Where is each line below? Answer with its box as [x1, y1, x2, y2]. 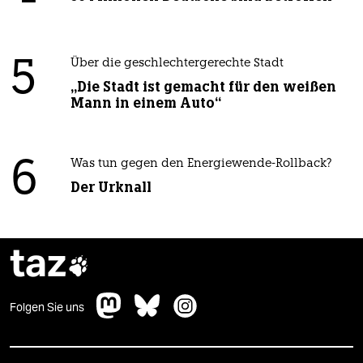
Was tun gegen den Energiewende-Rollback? [70, 158, 332, 171]
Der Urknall [70, 178, 152, 197]
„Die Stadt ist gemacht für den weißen [70, 78, 336, 96]
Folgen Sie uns [10, 300, 84, 315]
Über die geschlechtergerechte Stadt [70, 58, 284, 70]
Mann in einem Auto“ [70, 94, 221, 113]
